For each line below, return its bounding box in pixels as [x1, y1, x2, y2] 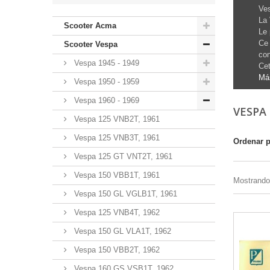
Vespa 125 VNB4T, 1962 [72, 207, 160, 217]
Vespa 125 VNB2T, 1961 [72, 114, 160, 124]
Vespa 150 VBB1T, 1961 [72, 170, 160, 180]
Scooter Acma [64, 20, 116, 30]
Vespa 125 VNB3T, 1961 [72, 133, 160, 142]
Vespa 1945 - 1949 [72, 58, 139, 67]
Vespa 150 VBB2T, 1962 [72, 245, 160, 254]
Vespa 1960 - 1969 [72, 95, 139, 105]
